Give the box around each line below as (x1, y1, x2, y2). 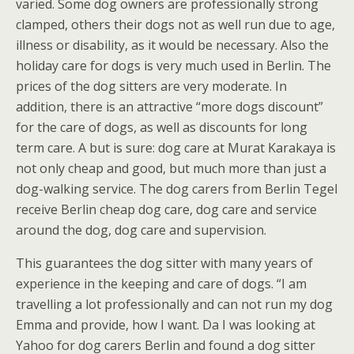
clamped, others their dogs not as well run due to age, (16, 16, 335, 33)
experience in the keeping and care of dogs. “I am (16, 275, 307, 292)
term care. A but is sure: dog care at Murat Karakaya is (16, 139, 336, 156)
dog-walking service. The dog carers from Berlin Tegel (16, 180, 337, 198)
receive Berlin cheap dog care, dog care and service (16, 201, 317, 218)
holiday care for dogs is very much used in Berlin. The (16, 57, 331, 74)
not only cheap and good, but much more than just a (16, 160, 326, 177)
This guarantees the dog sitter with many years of (16, 254, 313, 272)
